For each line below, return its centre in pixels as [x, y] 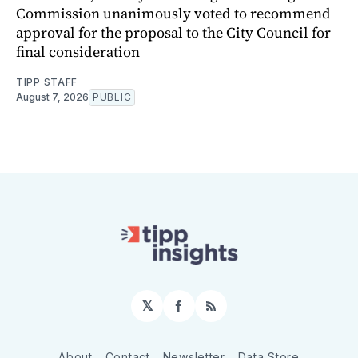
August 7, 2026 [52, 97]
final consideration [78, 52]
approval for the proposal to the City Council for [173, 33]
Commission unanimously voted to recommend [173, 14]
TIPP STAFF [47, 82]
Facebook [212, 312]
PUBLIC [112, 97]
